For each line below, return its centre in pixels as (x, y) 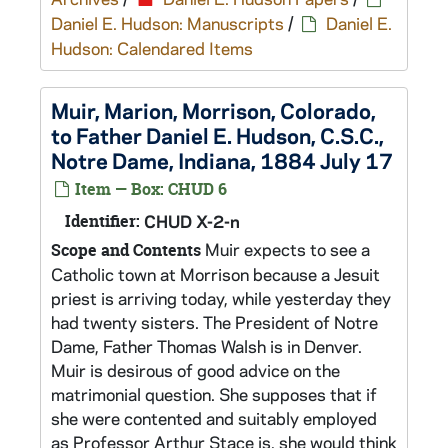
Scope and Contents (126, 250)
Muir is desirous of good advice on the (195, 370)
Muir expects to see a (285, 249)
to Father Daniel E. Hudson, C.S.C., (217, 135)
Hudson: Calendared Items (152, 48)
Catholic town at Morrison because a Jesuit (215, 274)
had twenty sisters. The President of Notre (214, 322)
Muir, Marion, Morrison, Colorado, (213, 110)
